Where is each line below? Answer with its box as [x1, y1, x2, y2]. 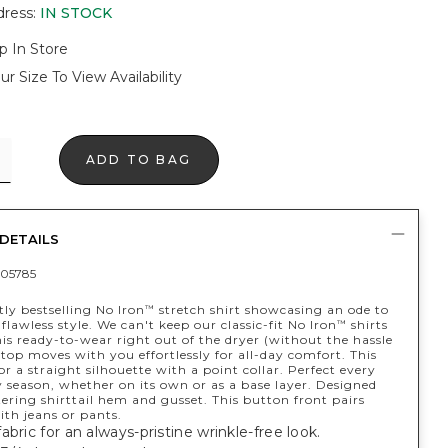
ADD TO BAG [86, 152, 191, 167]
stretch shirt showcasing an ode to [154, 302, 389, 317]
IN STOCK [39, 4, 112, 22]
